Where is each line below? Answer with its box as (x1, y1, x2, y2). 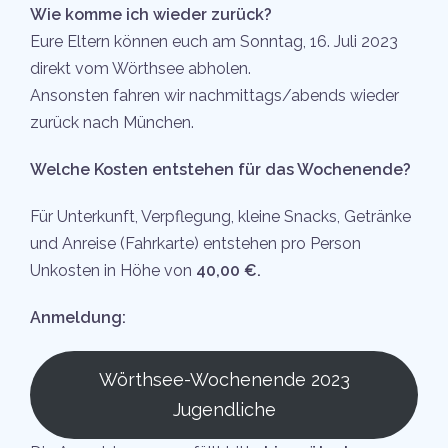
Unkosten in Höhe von (30, 261, 196, 281)
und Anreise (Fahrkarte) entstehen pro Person (30, 234, 361, 254)
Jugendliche (172, 399, 276, 421)
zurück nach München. (30, 113, 194, 133)
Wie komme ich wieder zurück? (30, 5, 272, 25)
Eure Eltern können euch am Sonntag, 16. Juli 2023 (30, 32, 398, 52)
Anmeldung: (30, 308, 126, 328)
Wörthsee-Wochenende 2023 (98, 369, 350, 391)
